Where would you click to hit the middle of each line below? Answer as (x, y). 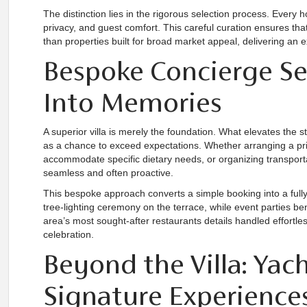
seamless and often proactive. (108, 173)
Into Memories (133, 102)
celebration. (69, 234)
